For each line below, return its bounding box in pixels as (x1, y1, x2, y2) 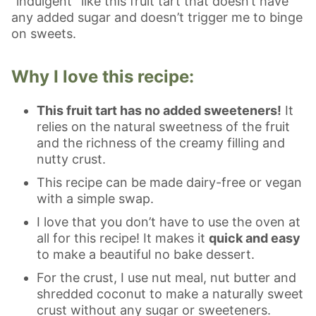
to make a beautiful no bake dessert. (37, 247, 255, 262)
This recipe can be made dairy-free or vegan (37, 175, 302, 190)
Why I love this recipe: (11, 66, 194, 87)
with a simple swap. (37, 191, 154, 207)
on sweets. (11, 26, 76, 42)
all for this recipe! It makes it (37, 231, 209, 246)
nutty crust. (37, 152, 106, 167)
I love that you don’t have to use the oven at (37, 214, 300, 230)
